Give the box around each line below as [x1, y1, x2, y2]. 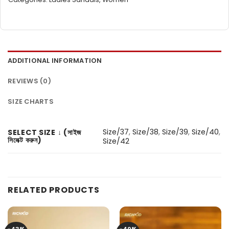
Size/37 [103, 127, 129, 138]
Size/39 [162, 127, 189, 138]
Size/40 [192, 127, 219, 138]
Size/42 [103, 136, 130, 147]
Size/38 [132, 127, 159, 138]
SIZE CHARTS [8, 97, 54, 106]
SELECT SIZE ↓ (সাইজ [8, 127, 81, 138]
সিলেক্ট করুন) [8, 134, 42, 145]
